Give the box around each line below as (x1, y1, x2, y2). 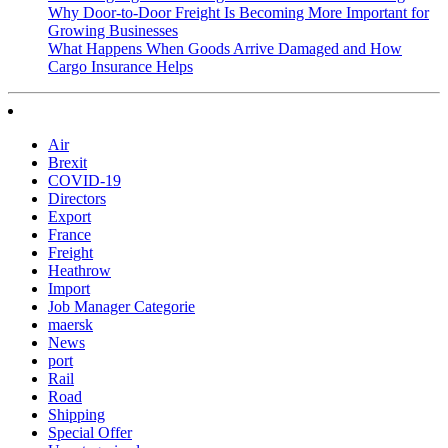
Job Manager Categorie (48, 297, 195, 315)
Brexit (48, 153, 87, 171)
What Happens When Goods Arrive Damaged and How (48, 39, 402, 57)
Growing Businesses (48, 21, 178, 39)
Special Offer (48, 423, 132, 441)
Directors (48, 189, 106, 207)
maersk (48, 315, 93, 333)
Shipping (48, 405, 105, 423)
